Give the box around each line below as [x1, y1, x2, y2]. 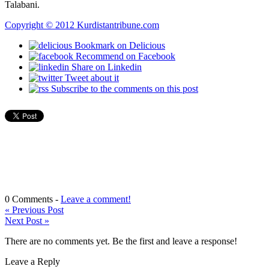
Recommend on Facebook [76, 51, 175, 62]
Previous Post [10, 205, 64, 216]
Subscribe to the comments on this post [51, 83, 198, 94]
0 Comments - [5, 194, 61, 205]
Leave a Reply [5, 256, 60, 267]
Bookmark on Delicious [74, 40, 165, 51]
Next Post [5, 216, 44, 226]
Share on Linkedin [71, 62, 142, 73]
